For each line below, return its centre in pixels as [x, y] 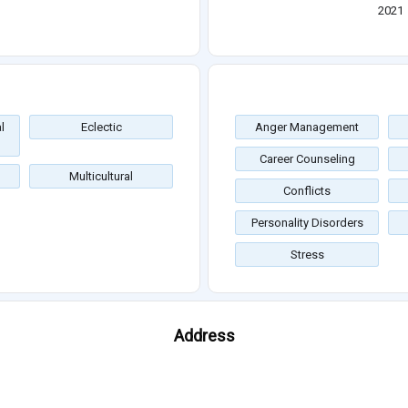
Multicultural [101, 177]
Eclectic [101, 127]
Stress [307, 255]
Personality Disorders [307, 223]
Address [204, 336]
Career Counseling [307, 159]
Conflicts [307, 191]
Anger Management [307, 127]
